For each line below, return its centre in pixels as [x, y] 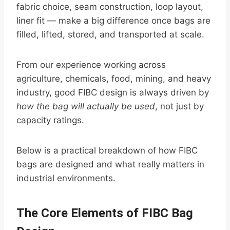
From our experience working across [91, 65]
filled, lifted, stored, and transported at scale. [110, 35]
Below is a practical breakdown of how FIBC [107, 151]
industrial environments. [66, 178]
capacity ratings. [50, 120]
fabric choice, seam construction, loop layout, [110, 7]
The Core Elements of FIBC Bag [105, 213]
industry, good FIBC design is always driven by [113, 93]
